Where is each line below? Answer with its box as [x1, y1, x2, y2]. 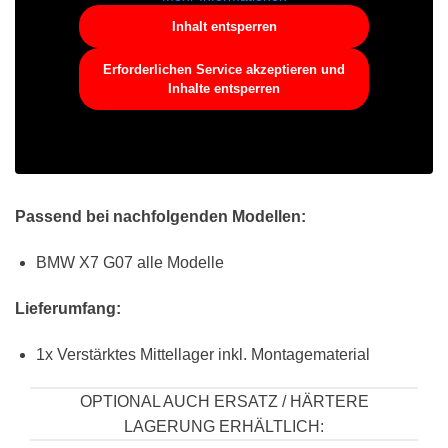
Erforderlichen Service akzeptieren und [103, 62, 345, 78]
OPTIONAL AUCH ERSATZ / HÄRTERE [79, 393, 369, 411]
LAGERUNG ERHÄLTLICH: [124, 418, 324, 436]
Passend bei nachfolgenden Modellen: [15, 208, 306, 226]
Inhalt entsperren [171, 19, 277, 35]
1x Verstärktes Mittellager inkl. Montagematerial [35, 345, 370, 363]
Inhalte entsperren [168, 81, 280, 97]
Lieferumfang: [15, 299, 121, 317]
